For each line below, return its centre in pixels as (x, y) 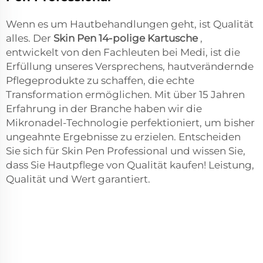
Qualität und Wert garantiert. (78, 179)
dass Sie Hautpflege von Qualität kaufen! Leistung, (130, 165)
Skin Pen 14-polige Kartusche (127, 38)
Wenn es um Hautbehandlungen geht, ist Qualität (130, 24)
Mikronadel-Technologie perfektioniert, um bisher (130, 123)
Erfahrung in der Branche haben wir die (104, 109)
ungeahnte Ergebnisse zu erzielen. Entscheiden (123, 137)
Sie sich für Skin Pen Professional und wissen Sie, (126, 151)
